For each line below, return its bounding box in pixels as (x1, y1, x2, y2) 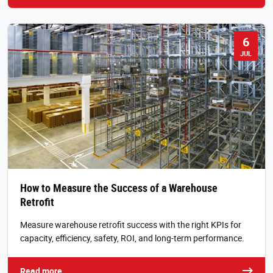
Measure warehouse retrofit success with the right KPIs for (20, 218, 241, 230)
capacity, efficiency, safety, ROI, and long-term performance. (20, 232, 244, 244)
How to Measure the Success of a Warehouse (20, 180, 218, 195)
